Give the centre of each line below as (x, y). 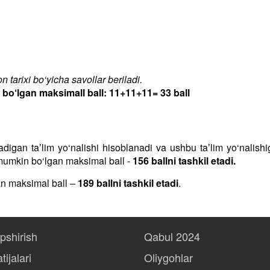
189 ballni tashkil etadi (128, 183)
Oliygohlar (168, 257)
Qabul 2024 (172, 236)
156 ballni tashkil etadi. (184, 161)
